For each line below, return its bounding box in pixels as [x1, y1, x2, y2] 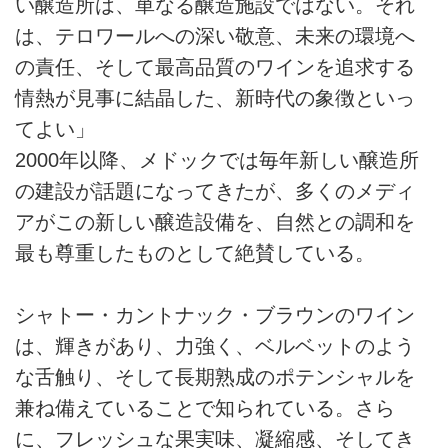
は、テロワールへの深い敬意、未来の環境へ [15, 24, 415, 47]
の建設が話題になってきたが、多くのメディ [15, 179, 415, 202]
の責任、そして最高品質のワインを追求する [15, 55, 415, 78]
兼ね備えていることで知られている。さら [15, 396, 395, 419]
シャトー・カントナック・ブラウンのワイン [15, 303, 415, 326]
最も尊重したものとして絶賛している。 [15, 241, 375, 264]
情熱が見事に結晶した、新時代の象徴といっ [15, 86, 415, 109]
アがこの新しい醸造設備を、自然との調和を [15, 210, 415, 233]
